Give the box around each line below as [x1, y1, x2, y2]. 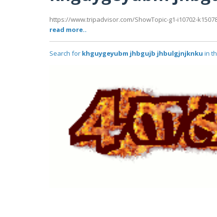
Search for [49, 49, 82, 58]
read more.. [49, 25, 87, 34]
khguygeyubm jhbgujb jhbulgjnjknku [82, 49, 203, 58]
